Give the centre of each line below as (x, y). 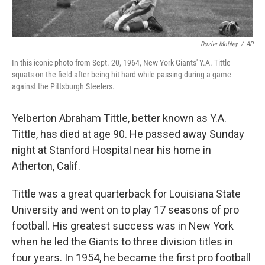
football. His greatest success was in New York (123, 226)
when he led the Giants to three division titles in (122, 242)
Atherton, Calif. (46, 166)
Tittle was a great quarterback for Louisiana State (126, 194)
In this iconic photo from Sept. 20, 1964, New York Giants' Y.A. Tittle (121, 63)
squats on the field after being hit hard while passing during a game (122, 75)
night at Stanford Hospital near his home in (112, 150)
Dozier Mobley (219, 44)
